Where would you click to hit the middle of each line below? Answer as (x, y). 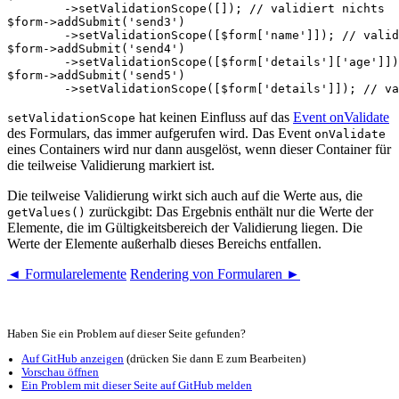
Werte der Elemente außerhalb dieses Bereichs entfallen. (164, 243)
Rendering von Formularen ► (215, 273)
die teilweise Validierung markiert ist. (111, 165)
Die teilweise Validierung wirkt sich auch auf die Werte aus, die (185, 195)
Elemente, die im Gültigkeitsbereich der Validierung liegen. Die (185, 227)
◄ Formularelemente (67, 273)
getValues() (46, 212)
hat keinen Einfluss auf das (214, 117)
